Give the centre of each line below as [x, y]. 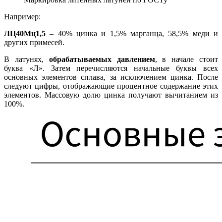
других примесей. [34, 42]
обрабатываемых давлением [102, 59]
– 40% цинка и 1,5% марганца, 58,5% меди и [132, 33]
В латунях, [27, 59]
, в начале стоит [187, 59]
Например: [22, 16]
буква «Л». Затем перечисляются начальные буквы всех [111, 68]
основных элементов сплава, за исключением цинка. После [111, 77]
